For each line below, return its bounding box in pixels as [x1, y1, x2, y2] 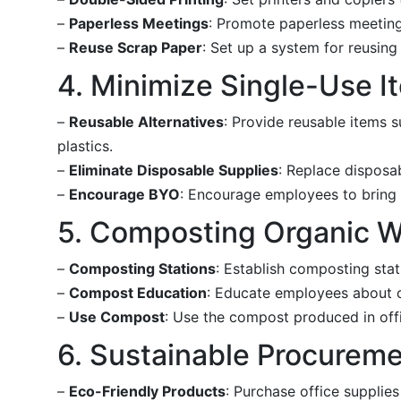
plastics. [57, 136, 113, 155]
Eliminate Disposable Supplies [69, 160, 278, 179]
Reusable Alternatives [69, 112, 224, 131]
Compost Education [69, 283, 207, 302]
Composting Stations [69, 259, 216, 277]
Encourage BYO [69, 184, 180, 203]
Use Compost [69, 307, 165, 326]
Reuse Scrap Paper [69, 38, 202, 56]
